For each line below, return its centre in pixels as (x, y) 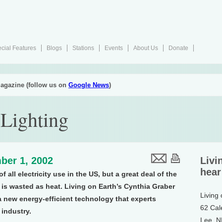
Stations (83, 48)
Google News (89, 85)
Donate (178, 48)
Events (114, 48)
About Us (146, 48)
